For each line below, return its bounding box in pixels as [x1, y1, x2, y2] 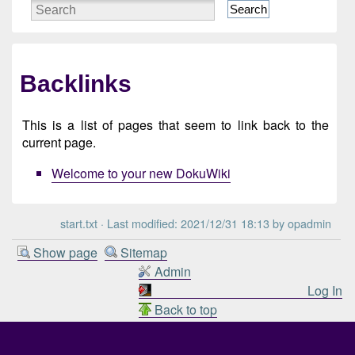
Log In [307, 281, 343, 300]
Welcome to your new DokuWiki [52, 164, 231, 183]
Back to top [154, 300, 217, 319]
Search [229, 2, 267, 16]
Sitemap [120, 242, 168, 261]
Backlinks [20, 71, 132, 97]
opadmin [287, 214, 331, 231]
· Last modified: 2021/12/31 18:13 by [97, 214, 288, 231]
